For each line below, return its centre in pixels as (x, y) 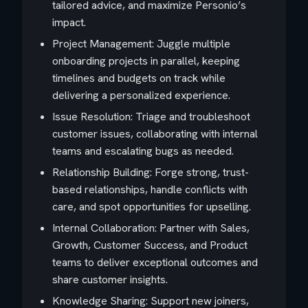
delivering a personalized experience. (141, 95)
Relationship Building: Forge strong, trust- (151, 172)
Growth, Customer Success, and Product (150, 245)
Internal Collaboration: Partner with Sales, (151, 228)
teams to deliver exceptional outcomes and (155, 262)
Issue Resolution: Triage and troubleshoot (151, 117)
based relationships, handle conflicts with (150, 189)
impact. (69, 22)
